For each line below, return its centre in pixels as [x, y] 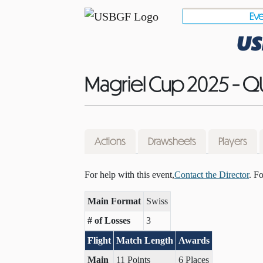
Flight [99, 240]
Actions [110, 141]
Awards [194, 240]
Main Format [114, 201]
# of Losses [109, 220]
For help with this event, [129, 175]
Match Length [145, 240]
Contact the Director [212, 175]
